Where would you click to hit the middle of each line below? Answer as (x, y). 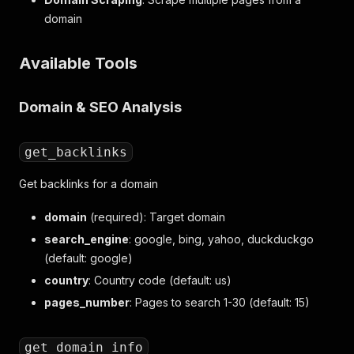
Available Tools (78, 63)
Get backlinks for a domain (88, 184)
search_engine (87, 239)
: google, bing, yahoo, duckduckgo (221, 239)
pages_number (87, 302)
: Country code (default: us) (160, 280)
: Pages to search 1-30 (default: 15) (220, 302)
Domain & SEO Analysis (100, 107)
